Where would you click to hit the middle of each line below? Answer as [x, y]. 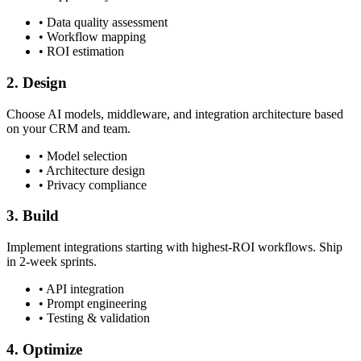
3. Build [33, 216]
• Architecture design [92, 170]
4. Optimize [44, 349]
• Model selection [83, 156]
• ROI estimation [81, 52]
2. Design [37, 83]
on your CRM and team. [68, 128]
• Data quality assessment [103, 23]
